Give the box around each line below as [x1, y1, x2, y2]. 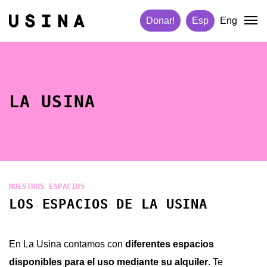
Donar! [146, 15, 175, 26]
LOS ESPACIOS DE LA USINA [9, 197, 208, 212]
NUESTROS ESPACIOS [9, 182, 85, 191]
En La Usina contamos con [9, 239, 125, 249]
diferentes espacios [125, 239, 214, 249]
